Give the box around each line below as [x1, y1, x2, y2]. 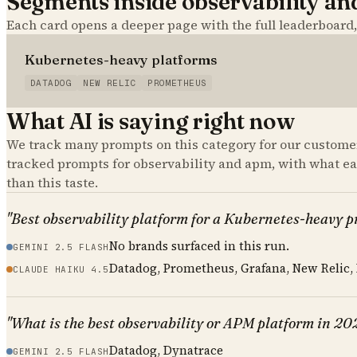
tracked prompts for [6, 154, 133, 172]
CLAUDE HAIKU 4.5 [13, 263, 109, 275]
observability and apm [133, 154, 272, 172]
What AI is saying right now [6, 107, 295, 135]
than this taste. [6, 173, 98, 191]
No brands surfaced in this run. [108, 237, 289, 254]
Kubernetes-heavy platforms [25, 50, 218, 68]
